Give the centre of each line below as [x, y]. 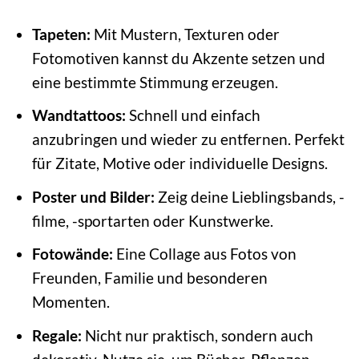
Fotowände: [72, 254]
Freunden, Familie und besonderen [149, 278]
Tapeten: [61, 34]
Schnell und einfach [193, 115]
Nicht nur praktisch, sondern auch [197, 335]
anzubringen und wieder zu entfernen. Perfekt [188, 139]
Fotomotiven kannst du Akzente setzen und [178, 58]
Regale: [56, 335]
